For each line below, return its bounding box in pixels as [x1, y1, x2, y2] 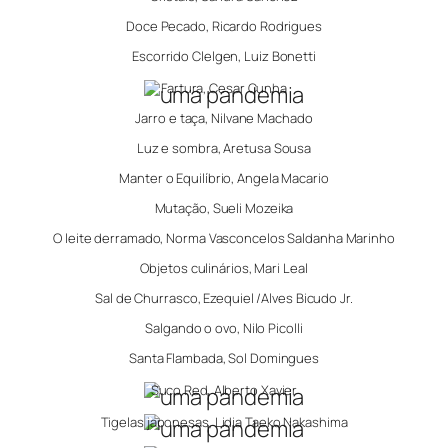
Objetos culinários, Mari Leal [140, 258, 308, 277]
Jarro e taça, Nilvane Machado [135, 108, 313, 127]
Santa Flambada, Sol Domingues [128, 348, 320, 367]
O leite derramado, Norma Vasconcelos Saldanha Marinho [53, 228, 395, 247]
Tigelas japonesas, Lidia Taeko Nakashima [100, 412, 348, 431]
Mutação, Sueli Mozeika [154, 198, 294, 217]
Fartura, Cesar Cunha [161, 78, 287, 97]
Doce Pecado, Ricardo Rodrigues [126, 16, 322, 35]
